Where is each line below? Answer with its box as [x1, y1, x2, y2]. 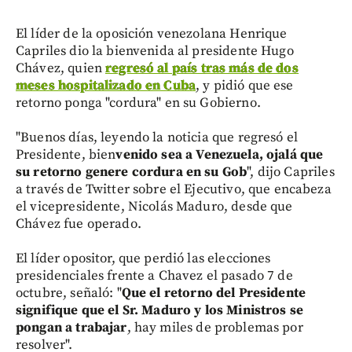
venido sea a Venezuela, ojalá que [115, 145, 324, 163]
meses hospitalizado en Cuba [16, 76, 196, 94]
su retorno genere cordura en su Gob [16, 163, 247, 181]
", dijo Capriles [247, 163, 335, 181]
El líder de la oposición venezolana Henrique [16, 24, 288, 42]
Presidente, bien [16, 145, 116, 163]
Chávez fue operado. [16, 214, 141, 233]
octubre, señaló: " [16, 284, 122, 302]
